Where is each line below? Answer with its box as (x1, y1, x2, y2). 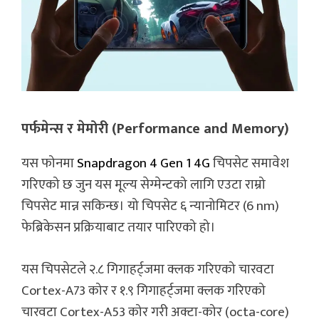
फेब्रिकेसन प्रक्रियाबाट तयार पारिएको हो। (21, 216, 216, 239)
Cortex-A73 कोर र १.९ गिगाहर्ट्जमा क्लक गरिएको (21, 279, 266, 302)
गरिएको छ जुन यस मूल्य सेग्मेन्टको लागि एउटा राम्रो (21, 174, 266, 197)
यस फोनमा (21, 152, 77, 175)
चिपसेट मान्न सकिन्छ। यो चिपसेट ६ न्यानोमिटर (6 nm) (21, 195, 279, 218)
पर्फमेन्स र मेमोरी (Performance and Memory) (21, 117, 289, 142)
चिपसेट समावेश (210, 152, 289, 175)
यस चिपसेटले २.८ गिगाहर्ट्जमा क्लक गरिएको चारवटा (21, 258, 274, 281)
